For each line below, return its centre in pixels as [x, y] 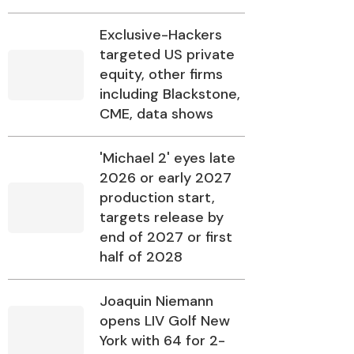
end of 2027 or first [166, 237]
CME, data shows [156, 114]
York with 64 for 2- [162, 341]
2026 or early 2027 [166, 178]
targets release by [162, 218]
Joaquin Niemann [156, 301]
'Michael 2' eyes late [168, 158]
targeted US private [167, 55]
